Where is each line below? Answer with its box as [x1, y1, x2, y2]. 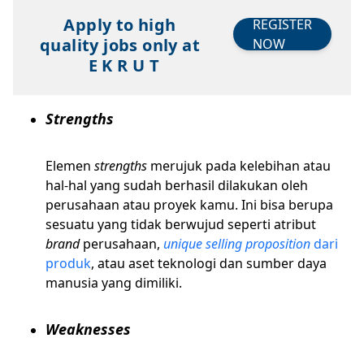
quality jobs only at [40, 34, 200, 56]
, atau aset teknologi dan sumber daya [91, 254, 327, 272]
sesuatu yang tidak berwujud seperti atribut [45, 215, 316, 233]
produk [45, 254, 91, 272]
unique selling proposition [163, 235, 310, 253]
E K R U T [88, 54, 160, 76]
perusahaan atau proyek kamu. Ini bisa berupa [45, 196, 333, 214]
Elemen [45, 157, 94, 175]
